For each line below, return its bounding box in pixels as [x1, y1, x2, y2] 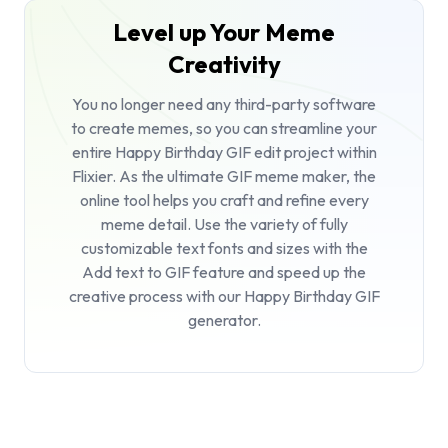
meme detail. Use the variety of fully [100, 214, 348, 235]
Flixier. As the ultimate [72, 166, 227, 187]
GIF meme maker [227, 166, 346, 187]
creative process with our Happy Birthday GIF [68, 286, 380, 307]
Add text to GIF [82, 262, 190, 283]
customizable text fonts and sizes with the [80, 238, 368, 259]
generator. [187, 310, 261, 331]
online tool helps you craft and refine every [79, 190, 369, 211]
